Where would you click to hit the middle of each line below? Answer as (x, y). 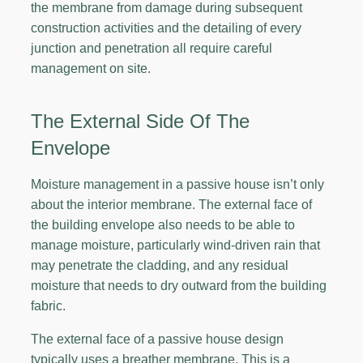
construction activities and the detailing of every (166, 28)
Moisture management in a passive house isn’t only (177, 184)
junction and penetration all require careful (152, 48)
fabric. (48, 305)
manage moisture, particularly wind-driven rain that (175, 245)
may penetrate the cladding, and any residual (160, 265)
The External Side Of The (140, 121)
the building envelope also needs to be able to (163, 224)
